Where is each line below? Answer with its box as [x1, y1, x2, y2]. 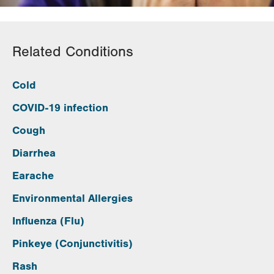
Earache [12, 169, 54, 182]
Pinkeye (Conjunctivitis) [12, 237, 133, 250]
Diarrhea [12, 147, 56, 160]
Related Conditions [12, 43, 133, 60]
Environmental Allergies [12, 192, 133, 205]
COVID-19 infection [12, 102, 108, 114]
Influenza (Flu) [12, 215, 84, 228]
